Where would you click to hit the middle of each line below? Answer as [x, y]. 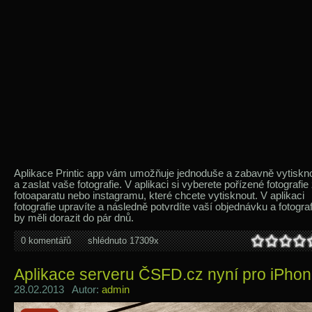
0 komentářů [46, 241]
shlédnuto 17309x [123, 241]
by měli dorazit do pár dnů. [74, 218]
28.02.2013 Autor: [58, 290]
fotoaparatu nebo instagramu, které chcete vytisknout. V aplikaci [159, 196]
